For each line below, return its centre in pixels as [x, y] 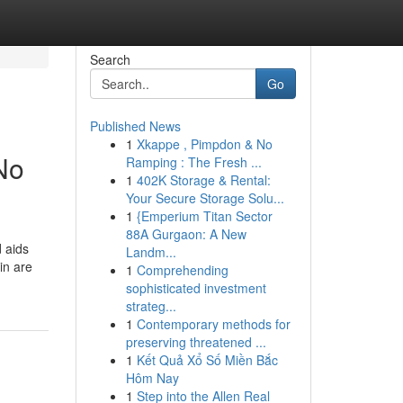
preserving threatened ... [196, 342]
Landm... [151, 252]
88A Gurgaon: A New [186, 234]
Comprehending [182, 270]
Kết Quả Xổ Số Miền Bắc [207, 360]
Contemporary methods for [213, 324]
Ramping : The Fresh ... [193, 162]
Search [110, 59]
